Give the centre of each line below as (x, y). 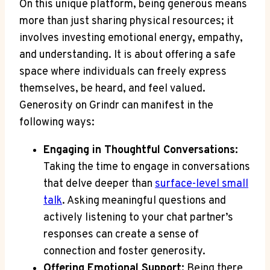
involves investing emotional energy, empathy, (131, 39)
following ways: (57, 123)
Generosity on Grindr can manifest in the (116, 106)
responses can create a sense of (121, 235)
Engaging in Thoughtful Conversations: (141, 151)
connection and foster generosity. (124, 252)
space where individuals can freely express (123, 72)
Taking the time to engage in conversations (147, 168)
